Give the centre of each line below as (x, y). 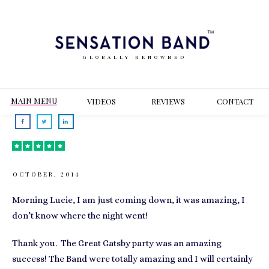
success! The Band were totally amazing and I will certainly (132, 259)
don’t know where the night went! (80, 216)
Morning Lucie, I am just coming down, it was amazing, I (128, 200)
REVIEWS (168, 101)
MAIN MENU (34, 100)
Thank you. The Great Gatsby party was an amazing (117, 243)
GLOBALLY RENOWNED (134, 56)
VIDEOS (101, 101)
